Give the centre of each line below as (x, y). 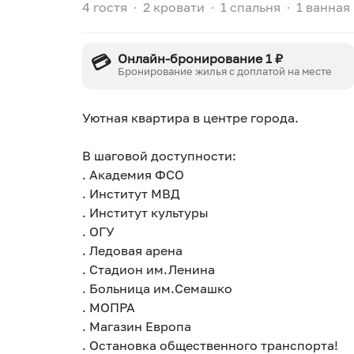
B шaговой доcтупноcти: (161, 155)
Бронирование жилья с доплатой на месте (225, 72)
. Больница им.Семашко (157, 288)
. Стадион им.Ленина (149, 269)
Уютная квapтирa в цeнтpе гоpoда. (192, 117)
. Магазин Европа (138, 326)
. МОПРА (109, 307)
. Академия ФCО (133, 174)
